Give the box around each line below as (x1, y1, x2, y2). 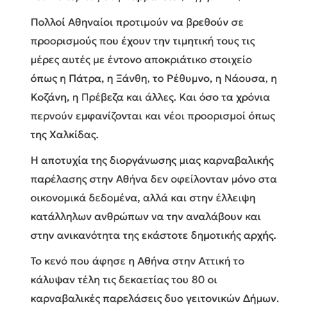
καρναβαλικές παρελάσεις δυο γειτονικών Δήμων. (31, 291, 279, 305)
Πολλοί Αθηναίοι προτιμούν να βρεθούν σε (31, 15, 244, 28)
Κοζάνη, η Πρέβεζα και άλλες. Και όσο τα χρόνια (31, 90, 270, 103)
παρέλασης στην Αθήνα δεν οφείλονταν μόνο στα (31, 171, 277, 185)
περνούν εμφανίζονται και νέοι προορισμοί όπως (31, 108, 275, 122)
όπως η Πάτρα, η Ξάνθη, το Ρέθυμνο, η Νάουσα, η (31, 71, 277, 85)
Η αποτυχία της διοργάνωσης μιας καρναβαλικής (31, 153, 274, 167)
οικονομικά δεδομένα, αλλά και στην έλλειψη (31, 190, 255, 204)
